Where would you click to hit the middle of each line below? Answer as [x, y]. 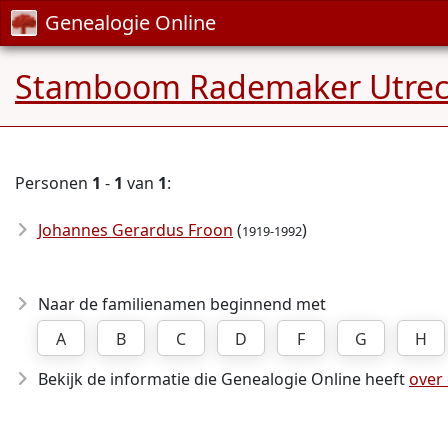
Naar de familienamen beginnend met [182, 304]
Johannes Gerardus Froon [135, 230]
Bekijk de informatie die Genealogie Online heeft [223, 379]
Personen [53, 183]
